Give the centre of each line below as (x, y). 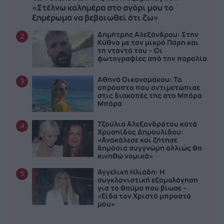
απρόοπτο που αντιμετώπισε (149, 87)
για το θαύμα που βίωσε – (142, 188)
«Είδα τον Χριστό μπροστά (144, 196)
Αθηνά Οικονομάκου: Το (140, 79)
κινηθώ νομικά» (125, 156)
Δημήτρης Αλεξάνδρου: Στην (148, 34)
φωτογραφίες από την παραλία (152, 58)
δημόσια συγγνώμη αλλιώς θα (150, 148)
